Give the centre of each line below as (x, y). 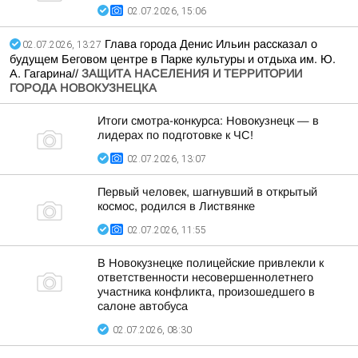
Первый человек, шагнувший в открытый (207, 192)
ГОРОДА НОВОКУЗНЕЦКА (83, 88)
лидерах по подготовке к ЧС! (175, 135)
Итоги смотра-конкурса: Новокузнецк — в (208, 121)
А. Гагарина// (46, 74)
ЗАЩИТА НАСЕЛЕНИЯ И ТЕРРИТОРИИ (192, 74)
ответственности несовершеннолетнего (205, 277)
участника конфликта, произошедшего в (206, 292)
